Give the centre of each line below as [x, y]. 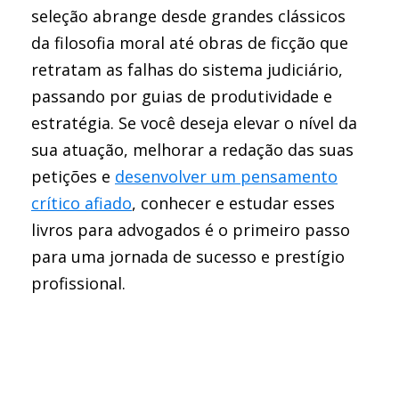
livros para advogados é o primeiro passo [191, 230]
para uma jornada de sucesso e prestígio [188, 256]
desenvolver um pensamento [226, 176]
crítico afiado [81, 203]
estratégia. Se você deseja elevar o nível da [194, 123]
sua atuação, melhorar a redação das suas [192, 150]
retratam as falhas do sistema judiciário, [187, 69]
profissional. [78, 283]
